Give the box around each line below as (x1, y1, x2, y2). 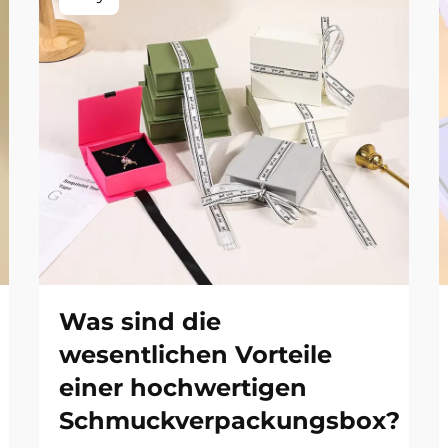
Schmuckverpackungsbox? (59, 406, 400, 435)
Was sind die (59, 307, 221, 336)
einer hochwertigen (59, 373, 307, 402)
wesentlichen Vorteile (59, 340, 332, 369)
